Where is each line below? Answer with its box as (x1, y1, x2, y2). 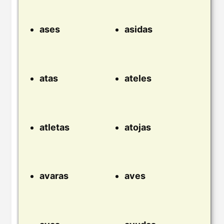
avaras (39, 170, 68, 181)
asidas (124, 24, 152, 35)
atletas (39, 121, 69, 132)
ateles (124, 73, 151, 84)
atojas (124, 121, 151, 132)
